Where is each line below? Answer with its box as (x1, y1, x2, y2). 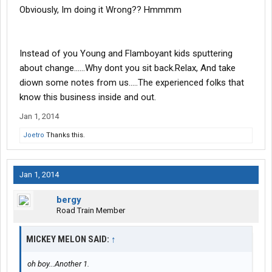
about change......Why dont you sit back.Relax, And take (19, 63, 236, 74)
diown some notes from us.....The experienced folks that (19, 77, 244, 89)
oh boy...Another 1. (27, 259, 89, 269)
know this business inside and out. (19, 92, 156, 103)
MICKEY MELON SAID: (26, 234, 111, 245)
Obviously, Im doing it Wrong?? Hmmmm (19, 4, 182, 16)
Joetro (23, 131, 44, 140)
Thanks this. (44, 131, 85, 140)
